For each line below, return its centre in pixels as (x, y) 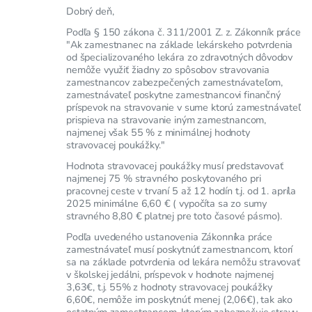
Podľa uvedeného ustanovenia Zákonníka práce (170, 236)
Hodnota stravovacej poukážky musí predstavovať (175, 165)
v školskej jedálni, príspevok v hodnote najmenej (170, 274)
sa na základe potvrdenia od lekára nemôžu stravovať (183, 262)
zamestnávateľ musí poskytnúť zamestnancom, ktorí (180, 249)
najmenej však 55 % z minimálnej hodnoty (158, 132)
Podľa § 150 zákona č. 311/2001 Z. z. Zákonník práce (184, 32)
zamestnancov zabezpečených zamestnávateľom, (175, 82)
